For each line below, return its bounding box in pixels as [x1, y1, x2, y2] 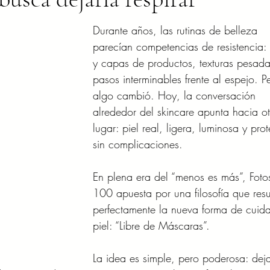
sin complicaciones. [93, 137, 183, 151]
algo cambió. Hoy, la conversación [93, 88, 259, 102]
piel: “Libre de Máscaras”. [93, 218, 210, 233]
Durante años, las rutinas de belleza [93, 23, 261, 37]
